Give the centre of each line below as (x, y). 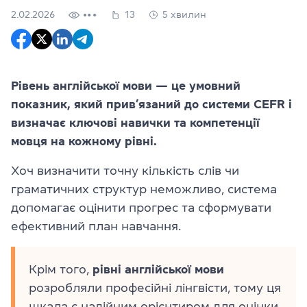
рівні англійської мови (158, 269)
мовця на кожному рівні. (84, 141)
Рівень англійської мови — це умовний (126, 86)
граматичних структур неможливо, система (144, 189)
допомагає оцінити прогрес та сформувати (141, 208)
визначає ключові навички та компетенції (135, 123)
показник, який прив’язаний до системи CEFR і (151, 104)
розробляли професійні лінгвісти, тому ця (155, 288)
